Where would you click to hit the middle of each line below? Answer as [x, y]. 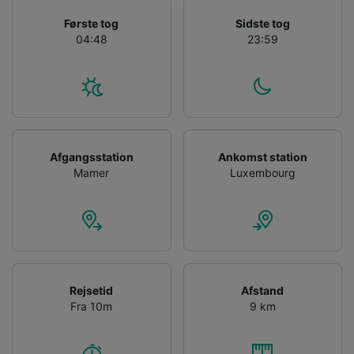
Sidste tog [262, 24]
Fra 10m [92, 307]
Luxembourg [262, 173]
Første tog [92, 24]
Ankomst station [262, 157]
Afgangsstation [91, 157]
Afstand [263, 291]
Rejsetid [92, 291]
